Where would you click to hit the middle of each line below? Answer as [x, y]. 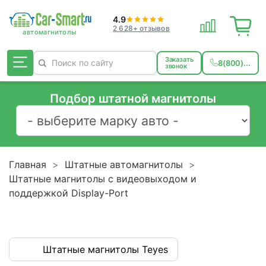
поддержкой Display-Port [69, 193]
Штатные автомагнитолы [124, 164]
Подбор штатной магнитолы [133, 99]
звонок [176, 66]
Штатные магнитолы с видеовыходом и [103, 178]
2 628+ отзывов [141, 28]
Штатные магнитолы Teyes [105, 250]
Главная [28, 164]
